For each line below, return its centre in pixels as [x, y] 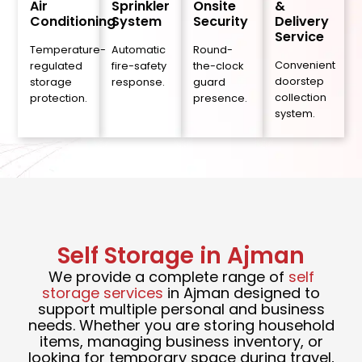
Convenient [305, 65]
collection [300, 98]
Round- [213, 50]
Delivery [301, 22]
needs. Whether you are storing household [181, 326]
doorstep [299, 82]
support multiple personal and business [181, 309]
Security [221, 22]
